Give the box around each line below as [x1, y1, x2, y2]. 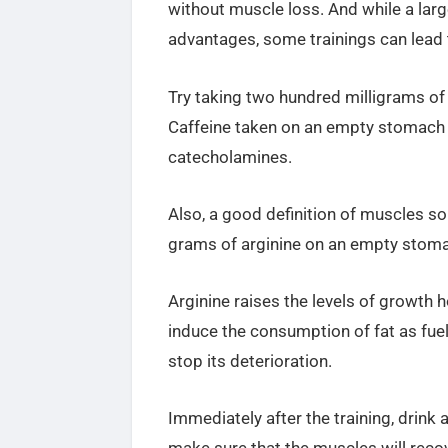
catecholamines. [167, 146, 292, 167]
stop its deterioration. [167, 350, 332, 371]
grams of [167, 233, 241, 254]
